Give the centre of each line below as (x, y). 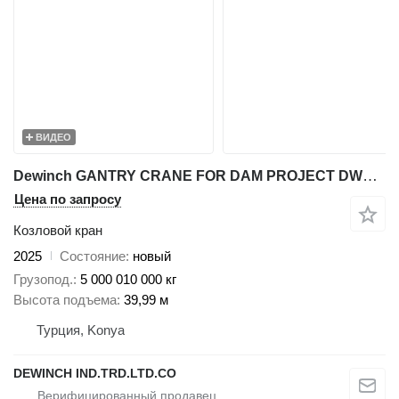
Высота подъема (65, 300)
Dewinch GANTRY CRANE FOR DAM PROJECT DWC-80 (370, 175)
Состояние (93, 256)
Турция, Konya (81, 330)
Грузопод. (43, 280)
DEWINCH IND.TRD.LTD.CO (95, 374)
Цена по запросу (68, 199)
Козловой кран (58, 230)
